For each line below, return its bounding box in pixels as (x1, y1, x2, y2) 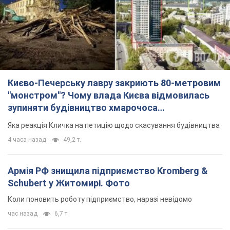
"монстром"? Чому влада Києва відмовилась (8, 90, 209, 101)
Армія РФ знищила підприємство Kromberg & (8, 165, 208, 177)
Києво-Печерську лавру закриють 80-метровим (8, 78, 221, 89)
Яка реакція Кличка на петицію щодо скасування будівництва (8, 121, 220, 130)
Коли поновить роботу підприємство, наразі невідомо (8, 195, 192, 204)
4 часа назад (8, 136, 46, 144)
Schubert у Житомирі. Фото (8, 178, 130, 189)
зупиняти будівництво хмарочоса (8, 102, 158, 113)
